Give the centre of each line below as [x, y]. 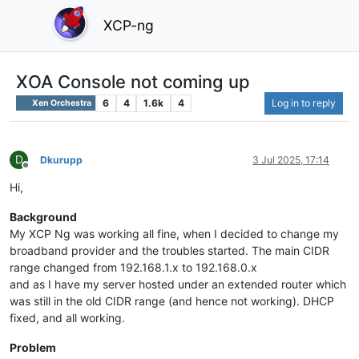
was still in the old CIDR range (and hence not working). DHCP [172, 301]
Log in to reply [304, 103]
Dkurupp [61, 159]
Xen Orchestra [61, 103]
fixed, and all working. [67, 317]
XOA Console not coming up [133, 81]
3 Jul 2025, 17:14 [291, 159]
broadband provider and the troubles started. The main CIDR [169, 250]
